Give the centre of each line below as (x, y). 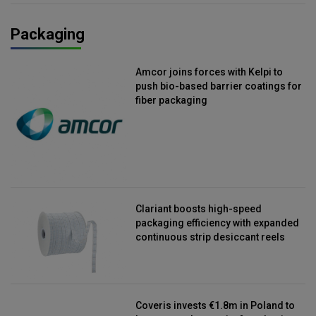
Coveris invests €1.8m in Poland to (215, 306)
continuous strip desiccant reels (211, 237)
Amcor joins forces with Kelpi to (209, 72)
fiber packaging (172, 101)
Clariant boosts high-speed (199, 208)
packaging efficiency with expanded (218, 223)
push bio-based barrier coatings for (219, 86)
